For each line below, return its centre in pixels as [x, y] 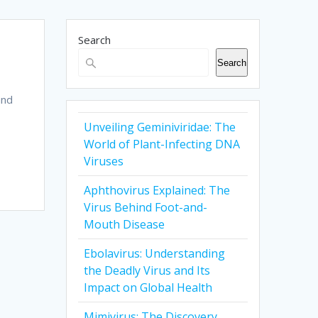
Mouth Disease [125, 225]
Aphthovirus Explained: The [157, 191]
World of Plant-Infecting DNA [162, 144]
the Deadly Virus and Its [147, 271]
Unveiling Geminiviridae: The [160, 127]
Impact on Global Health [148, 288]
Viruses [104, 161]
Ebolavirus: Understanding [155, 254]
